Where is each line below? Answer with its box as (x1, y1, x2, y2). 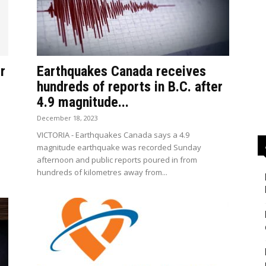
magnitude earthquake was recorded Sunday (37, 142, 201, 153)
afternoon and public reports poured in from (37, 154, 197, 165)
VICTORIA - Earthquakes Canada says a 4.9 (37, 129, 189, 140)
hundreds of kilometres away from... (37, 167, 167, 178)
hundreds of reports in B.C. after (37, 78, 223, 95)
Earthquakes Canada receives (37, 63, 206, 80)
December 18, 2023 (37, 113, 98, 122)
